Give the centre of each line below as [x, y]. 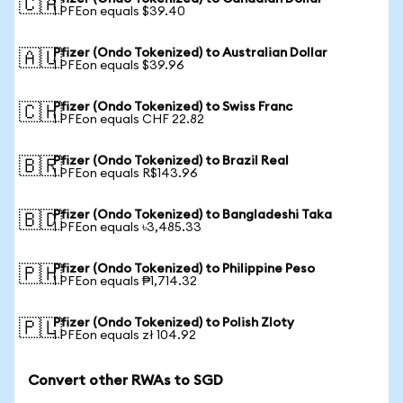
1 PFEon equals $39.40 [119, 12]
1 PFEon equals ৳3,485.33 [127, 228]
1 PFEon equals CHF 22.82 [129, 120]
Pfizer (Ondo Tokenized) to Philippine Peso [184, 269]
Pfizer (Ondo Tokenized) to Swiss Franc [173, 107]
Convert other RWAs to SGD [125, 381]
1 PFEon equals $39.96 [119, 66]
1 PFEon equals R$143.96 [125, 174]
